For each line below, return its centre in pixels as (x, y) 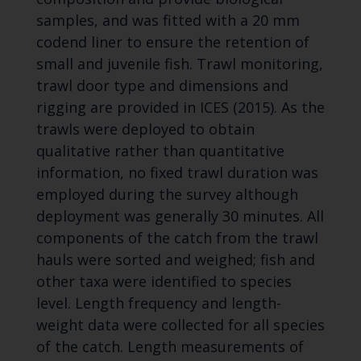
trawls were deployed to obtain (145, 129)
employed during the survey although (167, 195)
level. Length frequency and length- (158, 303)
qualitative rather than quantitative (160, 151)
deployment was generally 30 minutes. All (180, 216)
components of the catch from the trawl (177, 238)
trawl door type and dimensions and (162, 86)
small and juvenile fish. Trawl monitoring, (179, 64)
